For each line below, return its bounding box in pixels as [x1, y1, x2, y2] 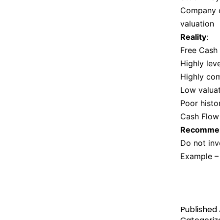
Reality [180, 32, 206, 42]
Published [180, 204, 219, 215]
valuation [180, 19, 214, 28]
